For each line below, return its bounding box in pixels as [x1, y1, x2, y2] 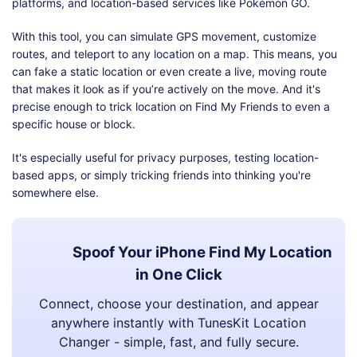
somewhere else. [12, 186, 99, 200]
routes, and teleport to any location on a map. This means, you [12, 47, 337, 61]
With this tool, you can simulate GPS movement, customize [12, 29, 316, 44]
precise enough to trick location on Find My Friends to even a [12, 100, 330, 114]
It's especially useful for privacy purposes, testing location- [12, 151, 319, 165]
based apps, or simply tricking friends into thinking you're [12, 168, 311, 182]
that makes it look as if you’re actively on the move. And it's [12, 82, 320, 96]
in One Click [135, 265, 222, 284]
